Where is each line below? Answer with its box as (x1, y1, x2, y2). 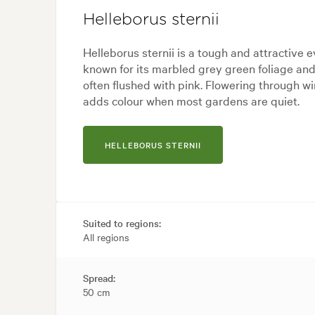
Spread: (83, 271, 115, 285)
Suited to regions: (83, 216, 161, 231)
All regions (83, 230, 129, 245)
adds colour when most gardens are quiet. (83, 92, 300, 109)
